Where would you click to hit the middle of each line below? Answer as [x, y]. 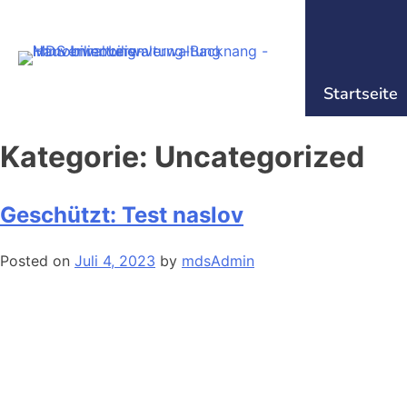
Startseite [361, 94]
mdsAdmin [218, 260]
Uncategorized [259, 157]
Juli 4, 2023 [115, 260]
